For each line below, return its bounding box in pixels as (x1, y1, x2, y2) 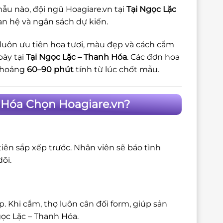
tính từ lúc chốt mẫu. (74, 64, 159, 74)
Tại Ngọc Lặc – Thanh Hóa (26, 52, 127, 62)
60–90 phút (27, 64, 74, 74)
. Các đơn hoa (127, 52, 180, 62)
